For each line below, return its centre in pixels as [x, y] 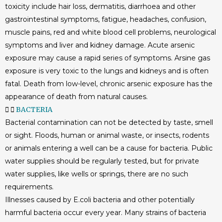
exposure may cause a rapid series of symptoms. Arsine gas [108, 58]
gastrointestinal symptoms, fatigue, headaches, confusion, [106, 19]
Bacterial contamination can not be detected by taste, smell [109, 122]
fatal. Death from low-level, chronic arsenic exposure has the [109, 84]
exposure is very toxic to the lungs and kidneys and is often [107, 71]
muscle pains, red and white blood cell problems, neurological [111, 32]
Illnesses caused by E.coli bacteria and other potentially [100, 200]
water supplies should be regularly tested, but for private [102, 161]
